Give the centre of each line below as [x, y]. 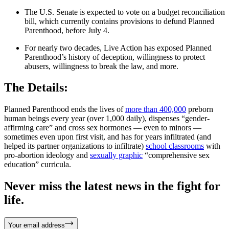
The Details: [36, 88]
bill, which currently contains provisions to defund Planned [119, 21]
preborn [200, 109]
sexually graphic [116, 155]
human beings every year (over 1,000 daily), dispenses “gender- [107, 119]
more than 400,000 [156, 109]
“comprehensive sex [176, 155]
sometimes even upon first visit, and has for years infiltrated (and [108, 137]
